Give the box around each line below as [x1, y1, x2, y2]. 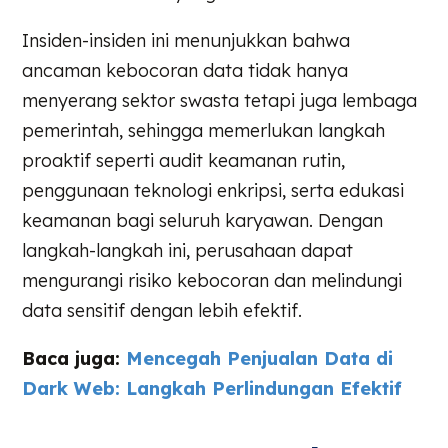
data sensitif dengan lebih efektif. [22, 299, 303, 323]
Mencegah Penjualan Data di [126, 347, 394, 371]
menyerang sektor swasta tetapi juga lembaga [22, 89, 418, 113]
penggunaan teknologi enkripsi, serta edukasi [22, 179, 405, 203]
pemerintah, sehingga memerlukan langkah [22, 119, 386, 143]
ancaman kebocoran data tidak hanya [22, 59, 349, 83]
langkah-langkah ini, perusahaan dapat [22, 239, 354, 263]
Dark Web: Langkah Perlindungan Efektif [22, 377, 403, 401]
